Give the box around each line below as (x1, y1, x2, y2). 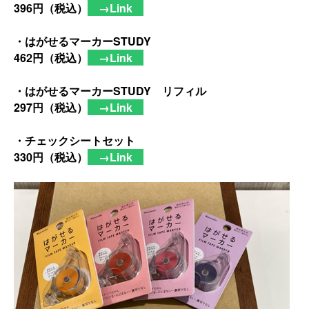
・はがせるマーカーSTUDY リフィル (14, 82, 206, 99)
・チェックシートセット (14, 132, 135, 148)
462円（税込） (14, 49, 88, 66)
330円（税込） (14, 148, 88, 165)
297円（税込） (14, 99, 88, 115)
